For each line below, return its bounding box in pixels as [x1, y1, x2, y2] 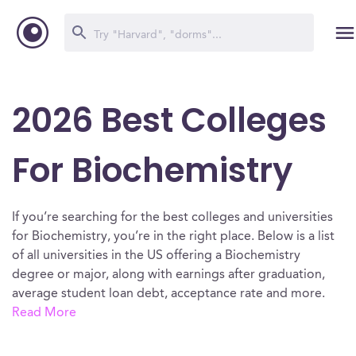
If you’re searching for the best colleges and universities [12, 211, 333, 224]
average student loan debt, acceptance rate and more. [12, 288, 325, 300]
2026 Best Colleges [12, 97, 327, 144]
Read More [12, 307, 76, 319]
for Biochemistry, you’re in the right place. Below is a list [12, 230, 335, 243]
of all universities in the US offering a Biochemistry [12, 250, 300, 262]
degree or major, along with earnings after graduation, [12, 269, 325, 281]
